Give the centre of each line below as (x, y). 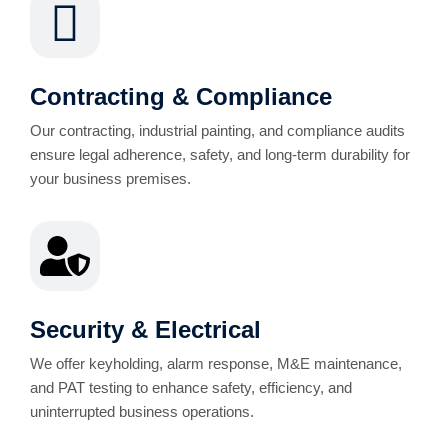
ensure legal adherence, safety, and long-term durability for (220, 154)
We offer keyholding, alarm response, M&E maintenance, (216, 363)
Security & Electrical (145, 329)
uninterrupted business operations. (142, 411)
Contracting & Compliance (181, 96)
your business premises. (110, 178)
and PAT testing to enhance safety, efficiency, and (191, 387)
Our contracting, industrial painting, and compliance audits (217, 130)
